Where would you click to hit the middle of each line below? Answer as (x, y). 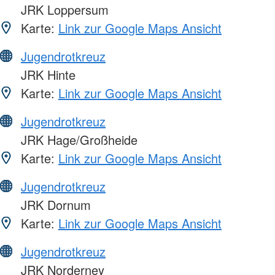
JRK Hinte (46, 75)
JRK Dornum (54, 205)
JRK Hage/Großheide (77, 140)
